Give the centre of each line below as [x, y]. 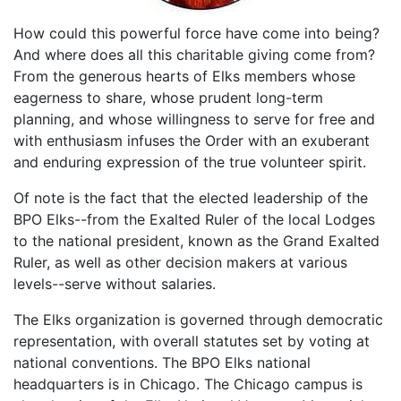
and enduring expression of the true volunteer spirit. [190, 162]
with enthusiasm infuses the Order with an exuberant [192, 141]
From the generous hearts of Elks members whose [184, 77]
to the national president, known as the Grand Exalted [196, 241]
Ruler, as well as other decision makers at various [180, 263]
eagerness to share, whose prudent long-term [168, 98]
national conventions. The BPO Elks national [162, 363]
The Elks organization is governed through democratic [198, 320]
